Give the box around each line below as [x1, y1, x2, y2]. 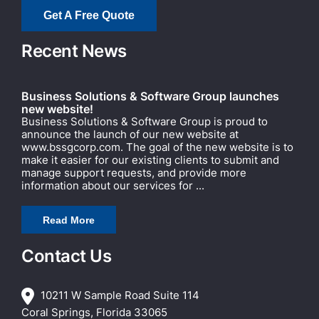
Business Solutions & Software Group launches [21, 89, 279, 104]
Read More [43, 214, 95, 226]
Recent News [21, 41, 127, 62]
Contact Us [21, 246, 112, 267]
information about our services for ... [21, 179, 204, 193]
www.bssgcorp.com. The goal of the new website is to [21, 140, 293, 155]
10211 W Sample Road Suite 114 [38, 288, 199, 303]
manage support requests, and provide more [21, 166, 246, 180]
